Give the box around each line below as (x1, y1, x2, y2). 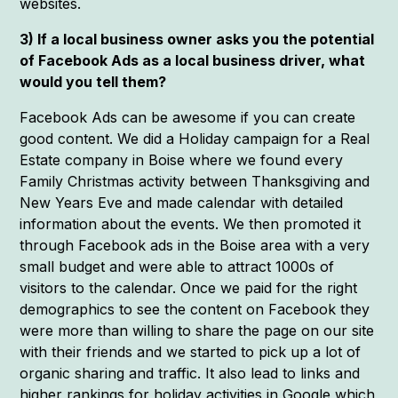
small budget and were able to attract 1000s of (20, 257, 335, 275)
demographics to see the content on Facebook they (20, 299, 370, 318)
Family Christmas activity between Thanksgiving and (20, 171, 370, 190)
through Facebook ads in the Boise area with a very (20, 235, 370, 254)
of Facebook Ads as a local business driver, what (20, 51, 366, 69)
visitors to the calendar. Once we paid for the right (20, 278, 358, 297)
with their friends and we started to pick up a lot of (20, 342, 362, 361)
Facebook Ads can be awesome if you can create (20, 107, 356, 126)
